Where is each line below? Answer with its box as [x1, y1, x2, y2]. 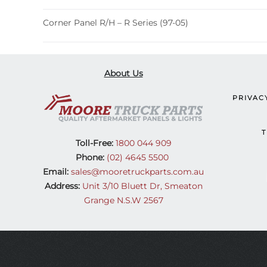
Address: [44, 181, 80, 192]
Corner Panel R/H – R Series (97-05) [43, 17, 188, 28]
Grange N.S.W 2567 [83, 195, 163, 206]
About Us [104, 67, 143, 79]
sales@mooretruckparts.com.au [71, 166, 204, 178]
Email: [43, 166, 69, 178]
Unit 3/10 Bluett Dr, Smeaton [82, 181, 203, 192]
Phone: [76, 152, 104, 163]
